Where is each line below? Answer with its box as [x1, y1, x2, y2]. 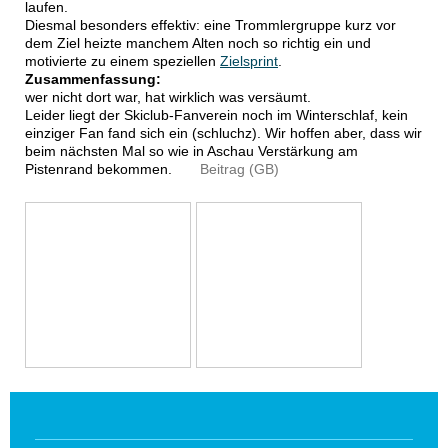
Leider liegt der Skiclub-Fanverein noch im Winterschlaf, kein [25, 107, 408, 124]
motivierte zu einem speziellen [25, 53, 220, 70]
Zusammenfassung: [25, 71, 161, 88]
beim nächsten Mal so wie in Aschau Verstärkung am [25, 143, 358, 160]
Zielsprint [220, 53, 278, 70]
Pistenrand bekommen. [25, 161, 172, 178]
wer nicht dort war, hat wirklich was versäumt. [25, 89, 311, 106]
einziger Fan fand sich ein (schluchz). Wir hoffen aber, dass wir [25, 125, 422, 142]
